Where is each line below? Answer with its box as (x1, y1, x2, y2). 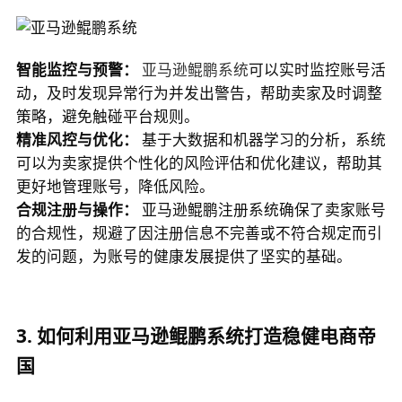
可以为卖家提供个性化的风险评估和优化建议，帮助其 (15, 152, 382, 173)
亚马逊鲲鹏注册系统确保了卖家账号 (137, 198, 386, 220)
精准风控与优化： (15, 128, 138, 150)
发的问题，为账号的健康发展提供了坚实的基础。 (15, 245, 352, 267)
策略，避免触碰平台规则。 (15, 105, 199, 127)
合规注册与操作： (15, 198, 138, 220)
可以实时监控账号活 (248, 58, 386, 80)
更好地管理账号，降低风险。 (15, 175, 214, 197)
